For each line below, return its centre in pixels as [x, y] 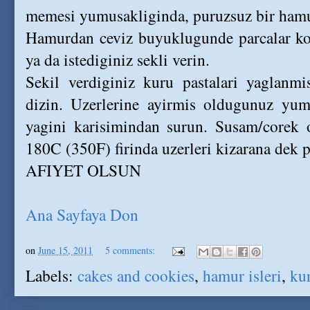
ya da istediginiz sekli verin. [118, 60]
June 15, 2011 [65, 250]
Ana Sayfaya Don [82, 215]
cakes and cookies [136, 275]
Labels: [52, 275]
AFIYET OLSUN [83, 170]
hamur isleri [242, 275]
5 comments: [131, 250]
